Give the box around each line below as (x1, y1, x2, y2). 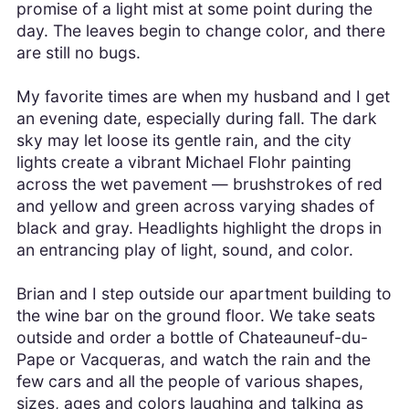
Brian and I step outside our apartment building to (16, 284, 392, 304)
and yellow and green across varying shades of (16, 196, 374, 216)
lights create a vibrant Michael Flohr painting (16, 152, 351, 173)
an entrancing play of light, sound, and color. (16, 240, 353, 260)
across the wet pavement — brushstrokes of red (16, 174, 383, 194)
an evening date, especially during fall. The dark (16, 109, 377, 129)
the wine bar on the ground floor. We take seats (16, 306, 375, 326)
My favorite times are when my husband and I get (16, 87, 390, 107)
